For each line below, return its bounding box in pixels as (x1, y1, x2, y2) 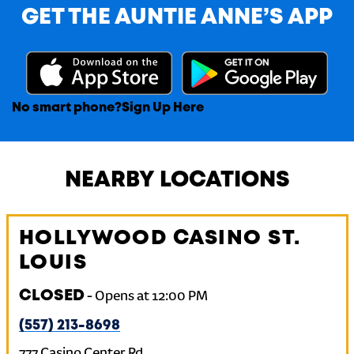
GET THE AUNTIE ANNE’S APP (21, 8, 333, 28)
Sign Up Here (122, 102, 204, 114)
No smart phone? (12, 102, 122, 114)
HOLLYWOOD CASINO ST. (18, 229, 301, 248)
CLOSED (18, 288, 85, 303)
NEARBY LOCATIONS (64, 171, 290, 190)
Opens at (94, 289, 149, 305)
